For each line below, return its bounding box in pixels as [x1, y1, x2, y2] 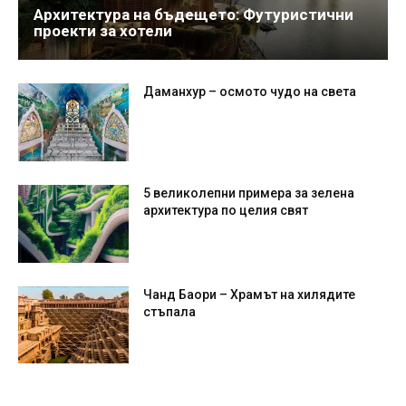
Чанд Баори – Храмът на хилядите [143, 286, 356, 302]
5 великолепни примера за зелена [143, 185, 355, 200]
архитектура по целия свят [143, 202, 309, 217]
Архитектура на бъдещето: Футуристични [34, 5, 353, 24]
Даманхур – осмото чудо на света [143, 84, 357, 100]
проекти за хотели [34, 22, 172, 41]
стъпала [143, 304, 197, 319]
